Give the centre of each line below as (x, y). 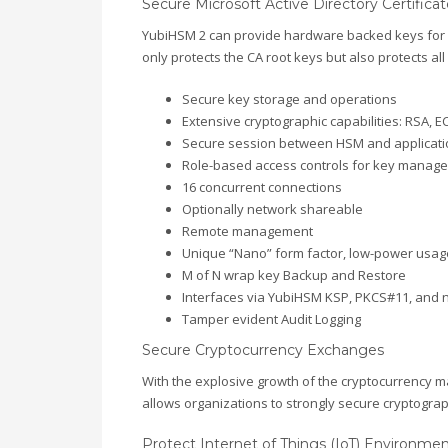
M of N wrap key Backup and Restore (294, 275)
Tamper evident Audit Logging (271, 319)
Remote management (247, 231)
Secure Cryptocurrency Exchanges (263, 350)
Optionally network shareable (272, 209)
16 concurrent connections (262, 187)
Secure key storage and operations (289, 99)
